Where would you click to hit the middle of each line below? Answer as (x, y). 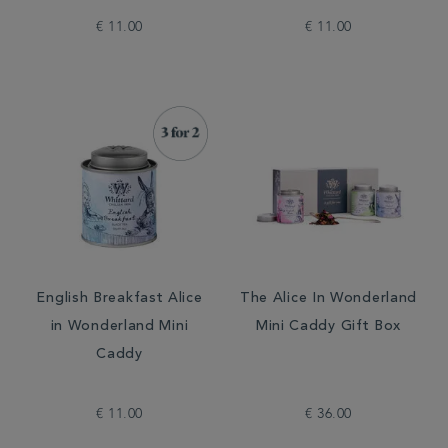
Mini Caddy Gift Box (328, 327)
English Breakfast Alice (119, 299)
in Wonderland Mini (119, 327)
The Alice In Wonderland (328, 299)
